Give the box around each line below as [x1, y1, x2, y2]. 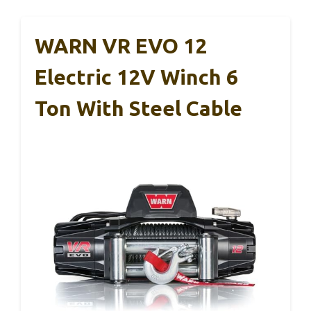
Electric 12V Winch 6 [35, 65, 238, 90]
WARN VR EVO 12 [35, 34, 207, 58]
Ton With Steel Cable [35, 96, 242, 121]
